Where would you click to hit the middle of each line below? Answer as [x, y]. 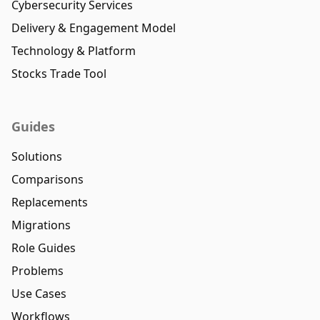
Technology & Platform [74, 51]
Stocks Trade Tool [59, 74]
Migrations [41, 225]
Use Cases [39, 294]
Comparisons [47, 180]
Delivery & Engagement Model [94, 28]
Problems [37, 271]
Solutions [37, 157]
